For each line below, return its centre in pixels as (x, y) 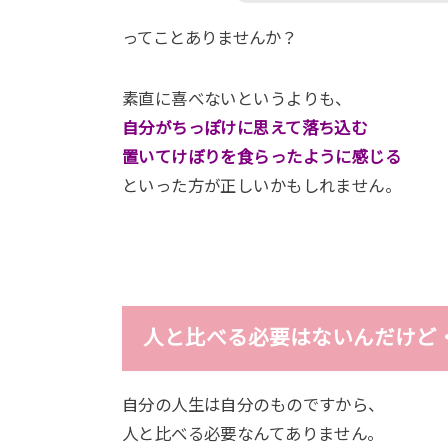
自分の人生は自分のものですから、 (253, 405)
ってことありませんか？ (209, 37)
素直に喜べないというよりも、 (237, 98)
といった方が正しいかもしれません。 (262, 185)
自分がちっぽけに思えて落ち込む (245, 127)
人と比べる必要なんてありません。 (253, 434)
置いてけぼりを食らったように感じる (262, 156)
